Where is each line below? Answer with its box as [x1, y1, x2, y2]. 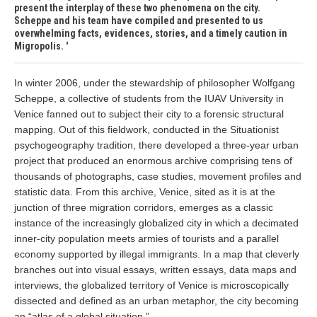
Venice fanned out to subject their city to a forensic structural [14, 108, 284, 120]
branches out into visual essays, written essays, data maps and [14, 264, 296, 275]
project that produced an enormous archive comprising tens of [14, 155, 292, 166]
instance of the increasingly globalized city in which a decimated [14, 217, 299, 229]
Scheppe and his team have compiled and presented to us [14, 15, 263, 26]
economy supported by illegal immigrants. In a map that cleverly [14, 248, 299, 260]
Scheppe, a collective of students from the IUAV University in [14, 93, 284, 104]
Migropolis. [14, 40, 66, 52]
